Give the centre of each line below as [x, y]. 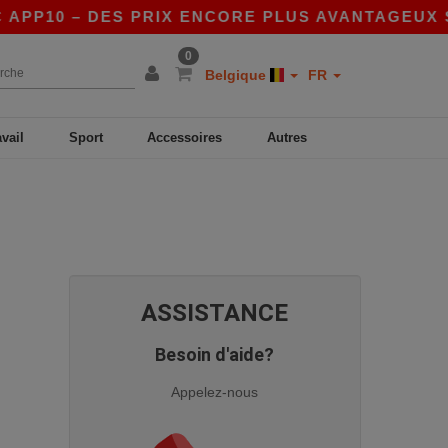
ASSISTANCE [215, 312]
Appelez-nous [215, 391]
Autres [286, 137]
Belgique [237, 75]
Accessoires [185, 137]
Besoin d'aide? [215, 354]
